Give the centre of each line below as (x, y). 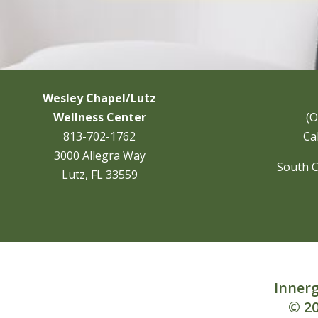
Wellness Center (99, 117)
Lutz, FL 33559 (99, 174)
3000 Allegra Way (99, 155)
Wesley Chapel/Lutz (100, 98)
